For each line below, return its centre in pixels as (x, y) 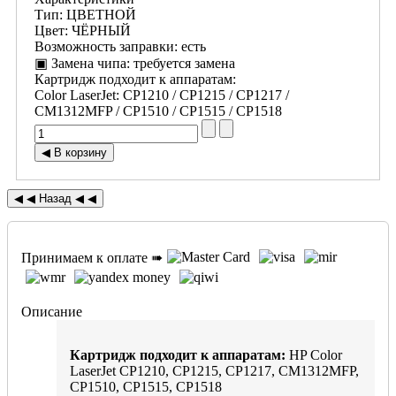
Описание (52, 312)
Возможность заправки (104, 47)
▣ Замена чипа (80, 64)
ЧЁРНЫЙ (101, 31)
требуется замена (184, 64)
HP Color (314, 355)
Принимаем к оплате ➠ (92, 258)
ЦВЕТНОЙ (101, 15)
